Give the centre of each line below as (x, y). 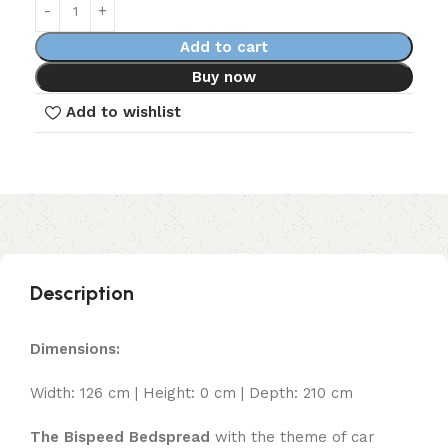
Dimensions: (75, 348)
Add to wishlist (123, 112)
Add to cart (223, 46)
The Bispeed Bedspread (120, 436)
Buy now (223, 76)
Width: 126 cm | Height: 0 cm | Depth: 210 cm (191, 392)
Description (82, 292)
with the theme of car (292, 436)
